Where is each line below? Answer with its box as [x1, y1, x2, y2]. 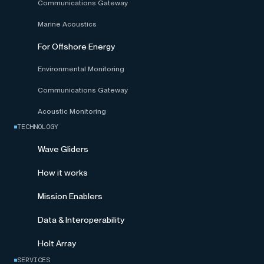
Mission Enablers [38, 192, 103, 201]
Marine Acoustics [38, 20, 97, 28]
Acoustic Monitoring [38, 107, 106, 115]
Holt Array [38, 239, 76, 248]
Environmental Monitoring [38, 65, 124, 73]
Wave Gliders [38, 144, 88, 154]
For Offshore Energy [38, 42, 115, 51]
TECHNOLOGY [17, 122, 58, 131]
